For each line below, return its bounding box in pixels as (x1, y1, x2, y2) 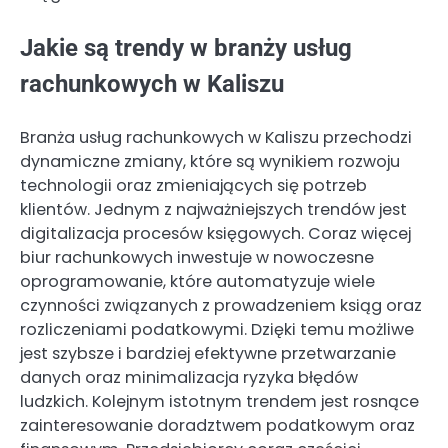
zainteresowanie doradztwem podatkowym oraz (20, 414, 415, 438)
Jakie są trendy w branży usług (20, 34, 352, 63)
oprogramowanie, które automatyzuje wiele (20, 270, 375, 294)
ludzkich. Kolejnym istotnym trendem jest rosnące (20, 390, 419, 414)
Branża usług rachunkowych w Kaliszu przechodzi (20, 126, 412, 150)
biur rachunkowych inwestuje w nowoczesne (20, 246, 374, 270)
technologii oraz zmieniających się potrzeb (20, 174, 367, 198)
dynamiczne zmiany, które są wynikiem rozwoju (20, 150, 400, 174)
